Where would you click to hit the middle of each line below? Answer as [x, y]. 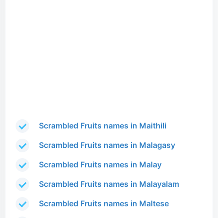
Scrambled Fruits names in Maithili [103, 126]
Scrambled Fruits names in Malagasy [107, 145]
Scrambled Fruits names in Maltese [104, 204]
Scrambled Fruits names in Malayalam [109, 184]
